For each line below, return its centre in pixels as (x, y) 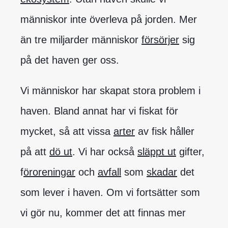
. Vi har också (105, 151)
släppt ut (157, 151)
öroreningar (49, 172)
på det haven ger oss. (70, 60)
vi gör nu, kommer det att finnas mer (103, 212)
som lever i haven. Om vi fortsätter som (110, 192)
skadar (162, 172)
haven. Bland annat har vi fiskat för (99, 111)
